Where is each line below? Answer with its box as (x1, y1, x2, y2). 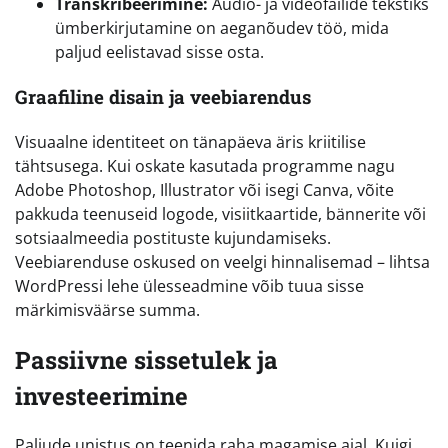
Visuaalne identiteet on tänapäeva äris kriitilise (15, 130, 366, 153)
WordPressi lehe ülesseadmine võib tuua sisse (15, 274, 364, 297)
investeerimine (15, 379, 188, 412)
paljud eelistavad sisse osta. (55, 41, 264, 64)
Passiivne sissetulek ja (15, 343, 278, 376)
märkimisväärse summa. (15, 298, 200, 321)
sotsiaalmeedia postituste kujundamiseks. (15, 226, 331, 249)
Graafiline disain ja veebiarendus (15, 83, 311, 109)
